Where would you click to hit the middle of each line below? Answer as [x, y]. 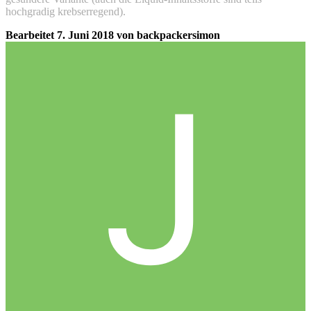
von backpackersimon [167, 35]
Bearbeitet [31, 35]
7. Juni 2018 [85, 35]
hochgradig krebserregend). [67, 12]
